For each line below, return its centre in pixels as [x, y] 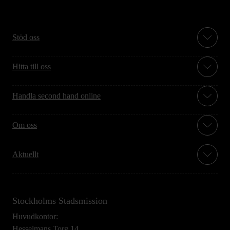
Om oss [25, 125]
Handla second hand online [56, 96]
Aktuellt [25, 155]
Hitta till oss [32, 67]
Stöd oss [26, 37]
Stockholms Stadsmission [60, 201]
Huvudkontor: [35, 217]
